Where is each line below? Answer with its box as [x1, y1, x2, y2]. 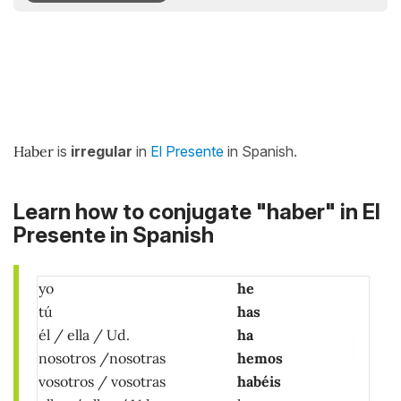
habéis [237, 372, 281, 391]
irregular [67, 142, 132, 160]
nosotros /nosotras [38, 349, 166, 368]
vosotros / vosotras [38, 372, 166, 391]
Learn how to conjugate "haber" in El [13, 199, 380, 226]
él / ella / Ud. [38, 326, 130, 345]
